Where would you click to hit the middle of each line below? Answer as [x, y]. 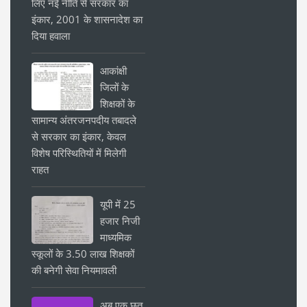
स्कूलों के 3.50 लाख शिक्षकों [83, 253]
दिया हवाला [51, 35]
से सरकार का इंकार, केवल [79, 136]
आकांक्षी [113, 70]
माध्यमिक [116, 237]
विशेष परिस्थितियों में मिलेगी [79, 152]
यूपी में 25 [118, 204]
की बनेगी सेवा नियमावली [74, 270]
